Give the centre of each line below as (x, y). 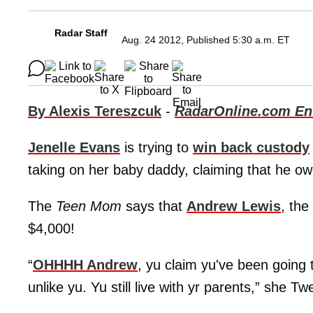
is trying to (156, 148)
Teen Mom (89, 206)
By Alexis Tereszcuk (95, 111)
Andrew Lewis (234, 206)
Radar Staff (81, 33)
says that (154, 206)
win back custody (251, 148)
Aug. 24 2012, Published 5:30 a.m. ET (206, 40)
